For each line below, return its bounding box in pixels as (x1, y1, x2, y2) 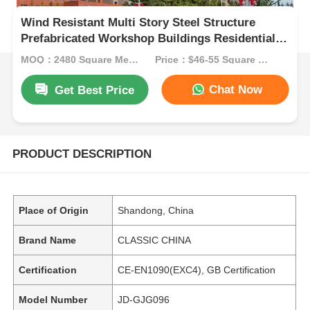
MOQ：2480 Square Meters (129, 53, 139, 65)
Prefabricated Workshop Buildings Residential (21, 32, 276, 46)
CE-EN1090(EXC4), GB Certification (118, 264, 276, 275)
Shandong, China (118, 204, 194, 216)
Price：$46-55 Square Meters (257, 53, 268, 65)
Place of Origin (19, 204, 89, 216)
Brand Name (19, 234, 77, 246)
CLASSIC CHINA (118, 234, 192, 246)
